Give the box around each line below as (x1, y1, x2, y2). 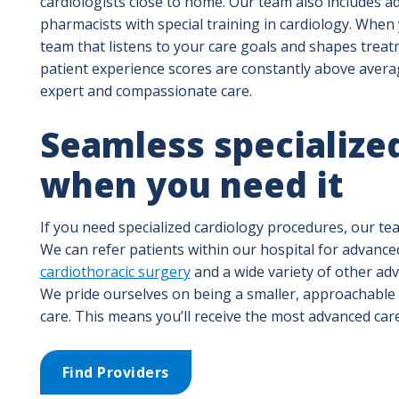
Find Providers (61, 362, 169, 382)
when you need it (39, 160, 344, 208)
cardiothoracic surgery (39, 261, 191, 281)
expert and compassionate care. (39, 80, 252, 101)
